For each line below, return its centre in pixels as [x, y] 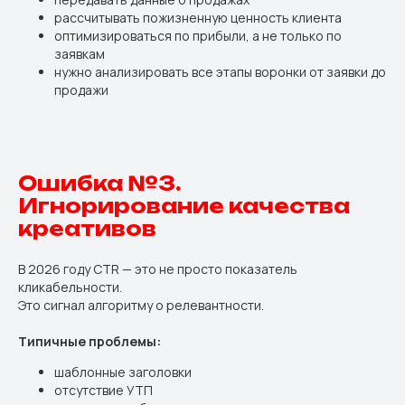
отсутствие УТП [104, 390]
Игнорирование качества [184, 206]
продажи [81, 90]
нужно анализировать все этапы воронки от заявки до [220, 72]
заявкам [80, 54]
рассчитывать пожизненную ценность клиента [198, 18]
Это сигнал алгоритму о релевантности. [141, 305]
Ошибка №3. [99, 183]
